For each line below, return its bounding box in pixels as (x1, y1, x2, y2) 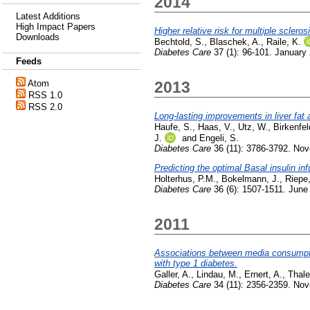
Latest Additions (16, 11, 80, 21)
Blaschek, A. (210, 37, 261, 48)
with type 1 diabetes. (154, 258, 237, 269)
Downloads (16, 32, 60, 42)
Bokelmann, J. (221, 173, 280, 184)
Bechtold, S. (154, 37, 204, 48)
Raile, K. (266, 37, 301, 48)
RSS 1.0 (28, 90, 62, 100)
